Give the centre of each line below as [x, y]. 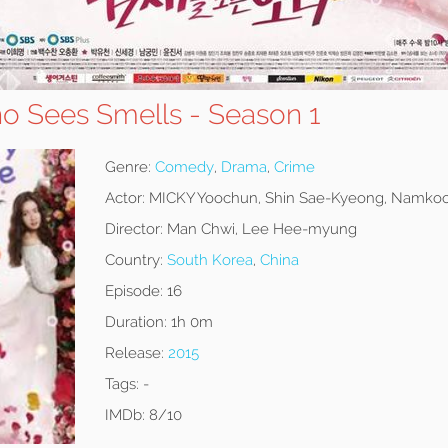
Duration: [135, 322]
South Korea [209, 260]
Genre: [127, 167]
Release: [134, 353]
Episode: [133, 291]
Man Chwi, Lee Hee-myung [259, 229]
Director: [133, 229]
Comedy [184, 167]
